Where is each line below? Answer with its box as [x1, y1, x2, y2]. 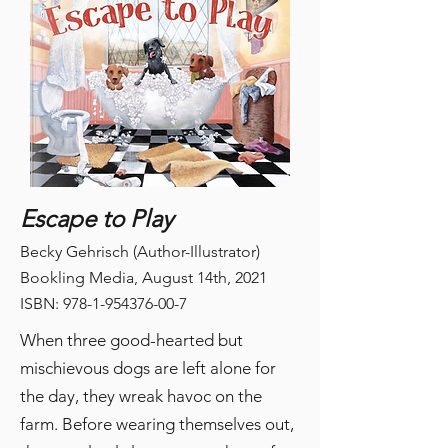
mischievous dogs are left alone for [20, 358, 276, 379]
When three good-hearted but [20, 330, 243, 351]
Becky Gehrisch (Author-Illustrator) [20, 242, 260, 262]
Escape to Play [20, 204, 173, 234]
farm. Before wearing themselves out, [20, 414, 294, 435]
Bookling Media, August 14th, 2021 [20, 268, 267, 288]
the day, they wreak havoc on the [20, 386, 262, 407]
